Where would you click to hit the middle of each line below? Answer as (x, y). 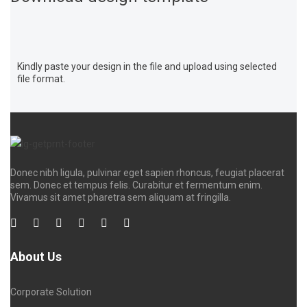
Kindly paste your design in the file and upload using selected (147, 67)
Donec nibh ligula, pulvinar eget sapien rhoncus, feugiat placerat (147, 172)
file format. (41, 79)
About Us (36, 256)
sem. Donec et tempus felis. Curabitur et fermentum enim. (136, 185)
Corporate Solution (51, 292)
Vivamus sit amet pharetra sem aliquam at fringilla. (121, 197)
